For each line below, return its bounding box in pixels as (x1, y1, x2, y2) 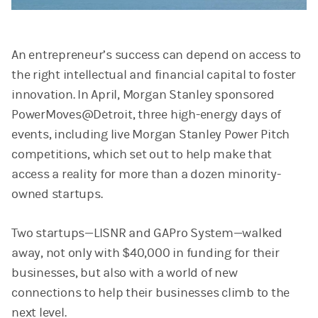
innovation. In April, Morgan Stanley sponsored (11, 87, 275, 102)
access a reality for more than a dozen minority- (11, 166, 281, 182)
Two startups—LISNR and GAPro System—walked (11, 225, 283, 241)
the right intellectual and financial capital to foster (11, 67, 297, 82)
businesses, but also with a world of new (11, 265, 238, 280)
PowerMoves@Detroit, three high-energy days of (11, 106, 282, 122)
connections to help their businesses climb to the (11, 285, 290, 300)
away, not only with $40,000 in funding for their (11, 245, 280, 261)
